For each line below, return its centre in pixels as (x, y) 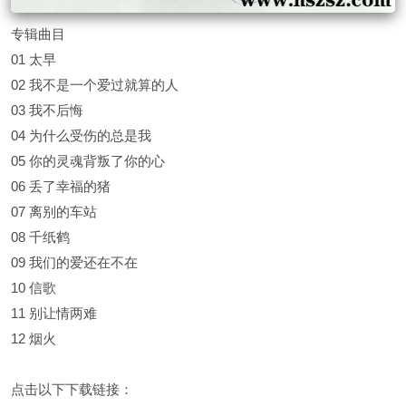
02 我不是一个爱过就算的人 (95, 85)
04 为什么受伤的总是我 (81, 136)
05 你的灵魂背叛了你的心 (88, 161)
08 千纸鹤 (40, 237)
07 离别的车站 (54, 212)
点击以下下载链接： (72, 390)
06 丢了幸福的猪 (61, 187)
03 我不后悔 (47, 111)
